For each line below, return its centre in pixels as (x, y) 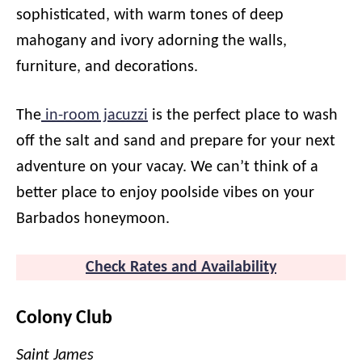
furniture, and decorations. (107, 67)
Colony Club (64, 318)
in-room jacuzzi (95, 116)
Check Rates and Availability (181, 267)
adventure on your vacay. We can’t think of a (167, 167)
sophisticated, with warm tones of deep (150, 15)
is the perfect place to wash (243, 116)
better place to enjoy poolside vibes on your (165, 193)
